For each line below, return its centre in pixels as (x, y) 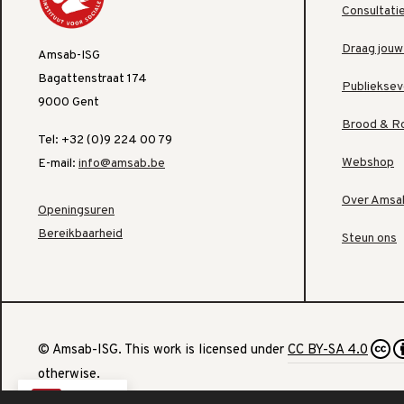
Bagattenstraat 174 (92, 78)
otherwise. (69, 374)
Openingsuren (76, 210)
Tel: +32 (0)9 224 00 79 (105, 140)
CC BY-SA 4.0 (328, 350)
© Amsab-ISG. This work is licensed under (163, 350)
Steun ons (369, 238)
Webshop (368, 162)
